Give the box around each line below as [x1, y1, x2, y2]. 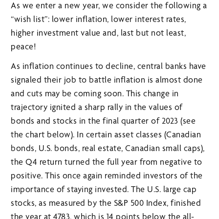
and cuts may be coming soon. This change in [11, 88, 179, 99]
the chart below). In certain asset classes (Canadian [11, 129, 201, 140]
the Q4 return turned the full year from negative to [11, 156, 202, 167]
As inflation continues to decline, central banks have [11, 61, 206, 71]
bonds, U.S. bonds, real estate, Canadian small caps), [11, 143, 205, 153]
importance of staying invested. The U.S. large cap [11, 184, 197, 195]
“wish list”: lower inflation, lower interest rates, [11, 14, 186, 24]
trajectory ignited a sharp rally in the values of [11, 102, 183, 112]
